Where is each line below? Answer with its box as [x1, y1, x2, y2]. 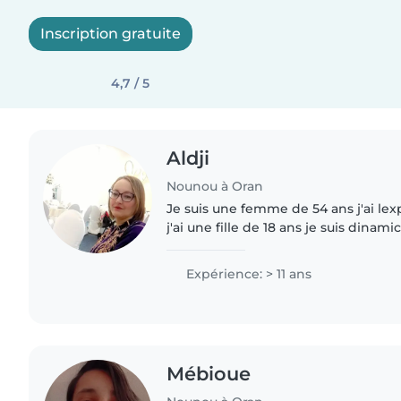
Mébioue [166, 362, 252, 385]
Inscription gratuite [40, 25, 181, 42]
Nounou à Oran [166, 177, 264, 194]
